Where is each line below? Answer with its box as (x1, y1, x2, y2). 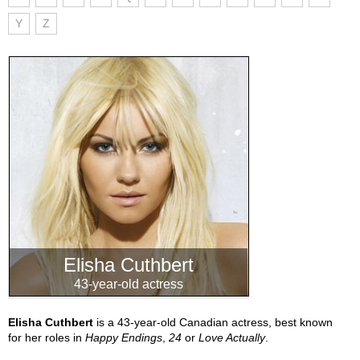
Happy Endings (85, 331, 162, 344)
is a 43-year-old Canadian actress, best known (93, 316, 333, 329)
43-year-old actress (74, 277, 183, 291)
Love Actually (198, 331, 265, 344)
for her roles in (8, 331, 85, 344)
